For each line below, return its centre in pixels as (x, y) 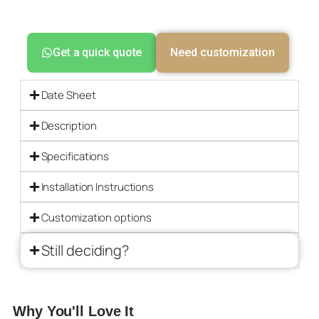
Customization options (96, 217)
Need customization (223, 52)
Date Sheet (68, 95)
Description (69, 125)
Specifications (75, 156)
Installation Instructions (97, 187)
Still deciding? (85, 250)
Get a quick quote (98, 52)
